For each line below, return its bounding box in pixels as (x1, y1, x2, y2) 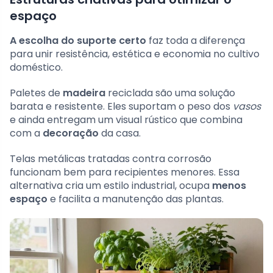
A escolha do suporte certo (10, 34, 146, 48)
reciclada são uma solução (105, 86, 235, 101)
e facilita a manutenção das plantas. (48, 192, 224, 207)
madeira (63, 86, 105, 101)
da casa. (99, 126, 141, 141)
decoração (43, 126, 99, 141)
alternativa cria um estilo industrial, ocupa (10, 179, 212, 193)
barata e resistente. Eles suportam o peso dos (10, 99, 233, 114)
